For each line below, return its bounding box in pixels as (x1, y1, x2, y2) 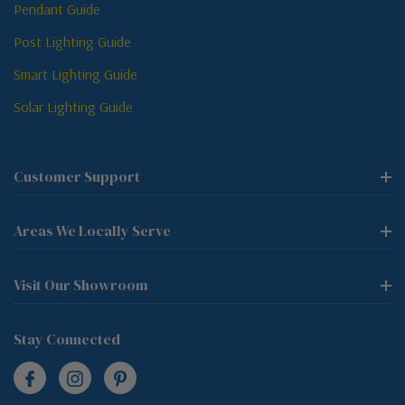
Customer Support (14, 166, 140, 187)
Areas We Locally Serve (14, 221, 171, 241)
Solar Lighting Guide (14, 98, 133, 117)
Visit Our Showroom (14, 275, 148, 296)
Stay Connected (14, 329, 120, 350)
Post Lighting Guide (14, 33, 131, 52)
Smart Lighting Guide (14, 65, 137, 84)
